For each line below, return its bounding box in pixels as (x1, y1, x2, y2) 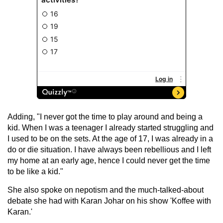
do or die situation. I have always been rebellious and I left (7, 145, 211, 154)
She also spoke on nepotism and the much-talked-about (7, 185, 204, 194)
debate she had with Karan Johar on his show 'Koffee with (7, 196, 211, 205)
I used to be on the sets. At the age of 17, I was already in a (7, 134, 213, 143)
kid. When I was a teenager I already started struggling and (7, 123, 214, 132)
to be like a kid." (7, 167, 63, 176)
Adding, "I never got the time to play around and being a (7, 112, 203, 121)
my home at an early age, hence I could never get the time (7, 156, 210, 165)
